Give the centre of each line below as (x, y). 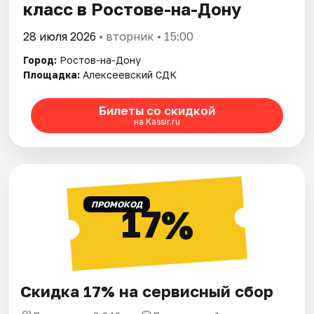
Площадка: (52, 74)
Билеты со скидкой (157, 111)
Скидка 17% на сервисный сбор (147, 291)
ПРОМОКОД (116, 204)
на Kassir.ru (157, 122)
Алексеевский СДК (130, 74)
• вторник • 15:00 (145, 36)
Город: (40, 60)
